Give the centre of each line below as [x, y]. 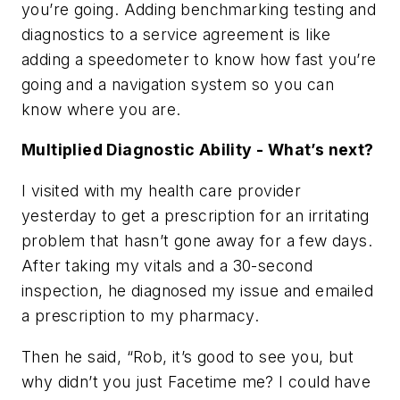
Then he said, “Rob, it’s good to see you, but [187, 356]
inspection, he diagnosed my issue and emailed [197, 291]
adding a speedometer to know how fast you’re [199, 59]
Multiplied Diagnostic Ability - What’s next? [198, 150]
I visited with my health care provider [162, 191]
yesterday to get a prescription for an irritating [196, 216]
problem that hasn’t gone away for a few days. [197, 241]
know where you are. [101, 109]
